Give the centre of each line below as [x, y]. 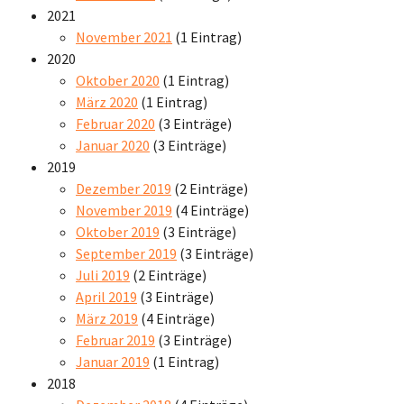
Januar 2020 [113, 145]
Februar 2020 [115, 123]
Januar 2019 [113, 361]
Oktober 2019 [118, 231]
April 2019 [106, 296]
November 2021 [124, 37]
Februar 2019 [115, 340]
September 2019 [126, 253]
